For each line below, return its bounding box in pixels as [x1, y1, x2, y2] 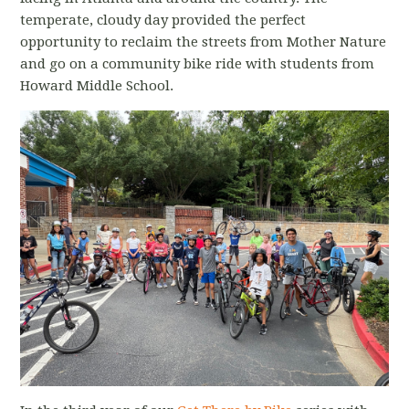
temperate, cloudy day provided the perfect [20, 12, 307, 28]
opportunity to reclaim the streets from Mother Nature [20, 34, 387, 50]
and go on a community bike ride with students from [20, 56, 375, 72]
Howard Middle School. [20, 78, 174, 94]
